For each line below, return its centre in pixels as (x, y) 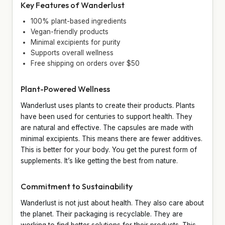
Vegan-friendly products (70, 31)
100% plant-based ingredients (79, 21)
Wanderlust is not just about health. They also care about (112, 203)
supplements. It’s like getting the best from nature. (99, 160)
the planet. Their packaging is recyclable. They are (102, 214)
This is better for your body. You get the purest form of (109, 149)
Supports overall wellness (72, 52)
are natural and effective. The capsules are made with (107, 127)
